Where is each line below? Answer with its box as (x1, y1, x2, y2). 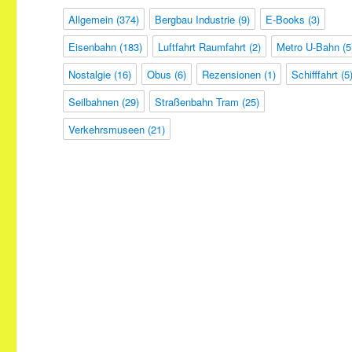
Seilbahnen (68, 93, 119, 109)
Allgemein (68, 11, 114, 27)
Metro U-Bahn (277, 38, 340, 54)
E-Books (266, 11, 306, 27)
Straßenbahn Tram (155, 93, 240, 109)
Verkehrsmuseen (68, 121, 145, 137)
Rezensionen (202, 66, 262, 82)
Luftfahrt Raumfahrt (158, 38, 247, 54)
